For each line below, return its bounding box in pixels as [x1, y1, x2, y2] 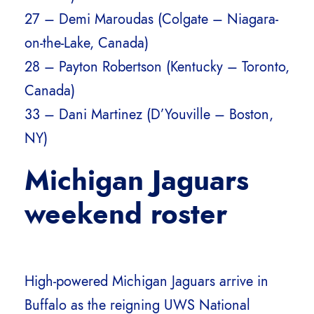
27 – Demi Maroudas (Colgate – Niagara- [25, 9, 278, 29]
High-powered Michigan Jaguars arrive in [25, 271, 268, 292]
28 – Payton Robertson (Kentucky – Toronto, [25, 57, 289, 77]
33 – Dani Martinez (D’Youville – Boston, [25, 104, 273, 125]
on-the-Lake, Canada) [25, 33, 149, 53]
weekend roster [25, 195, 227, 234]
